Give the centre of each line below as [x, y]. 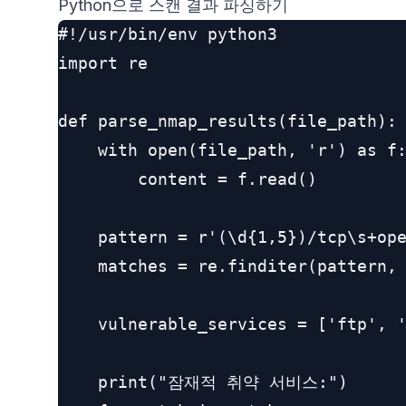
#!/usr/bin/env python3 [168, 34]
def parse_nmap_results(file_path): [227, 121]
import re [103, 63]
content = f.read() [188, 179]
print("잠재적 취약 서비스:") [203, 382]
